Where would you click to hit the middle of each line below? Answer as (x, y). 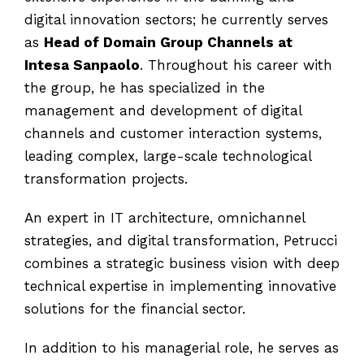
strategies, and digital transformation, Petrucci (181, 241)
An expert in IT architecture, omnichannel (165, 218)
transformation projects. (106, 179)
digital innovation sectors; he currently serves (176, 20)
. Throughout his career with (236, 65)
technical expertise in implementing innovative (180, 286)
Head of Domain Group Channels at (168, 43)
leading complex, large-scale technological (168, 156)
